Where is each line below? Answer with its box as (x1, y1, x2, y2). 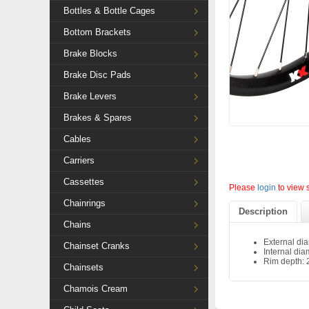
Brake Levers (63, 91, 117, 101)
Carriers (63, 155, 94, 166)
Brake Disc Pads (63, 70, 131, 80)
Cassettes (63, 177, 104, 187)
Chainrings (63, 198, 106, 208)
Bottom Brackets (63, 27, 131, 37)
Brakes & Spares (63, 112, 132, 123)
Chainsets (63, 262, 103, 272)
